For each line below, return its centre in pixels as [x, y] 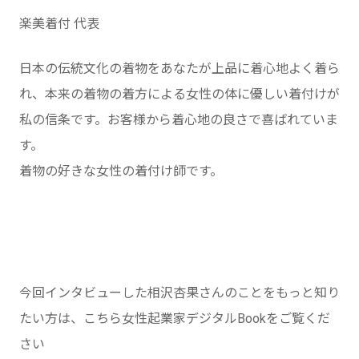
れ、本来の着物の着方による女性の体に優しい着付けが [179, 95]
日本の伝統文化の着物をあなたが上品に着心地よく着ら [179, 69]
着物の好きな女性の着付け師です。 [121, 171]
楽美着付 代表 [59, 24]
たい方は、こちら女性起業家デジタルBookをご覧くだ [175, 319]
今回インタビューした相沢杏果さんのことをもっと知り [179, 293]
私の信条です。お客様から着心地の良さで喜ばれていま [179, 120]
